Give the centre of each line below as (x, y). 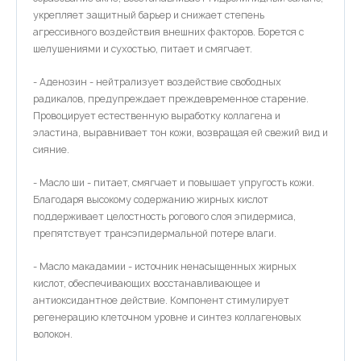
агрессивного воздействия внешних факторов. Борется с (168, 32)
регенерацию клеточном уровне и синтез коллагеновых (167, 317)
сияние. (52, 149)
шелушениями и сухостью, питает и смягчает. (143, 49)
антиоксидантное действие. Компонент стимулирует (161, 300)
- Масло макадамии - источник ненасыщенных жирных (165, 266)
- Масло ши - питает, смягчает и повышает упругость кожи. (174, 183)
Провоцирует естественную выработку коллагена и (157, 116)
